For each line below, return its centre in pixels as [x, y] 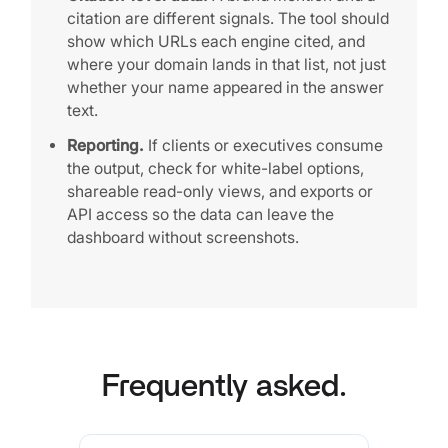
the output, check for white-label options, [215, 169]
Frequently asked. [224, 387]
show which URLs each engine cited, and [215, 42]
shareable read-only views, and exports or [219, 192]
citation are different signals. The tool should [227, 19]
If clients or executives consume [263, 146]
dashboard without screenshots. [182, 238]
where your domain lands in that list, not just [226, 65]
